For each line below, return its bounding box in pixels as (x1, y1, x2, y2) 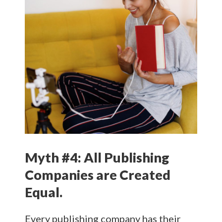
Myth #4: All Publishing (25, 149, 169, 166)
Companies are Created (25, 166, 170, 183)
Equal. (25, 183, 62, 200)
